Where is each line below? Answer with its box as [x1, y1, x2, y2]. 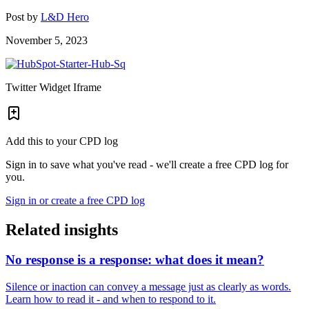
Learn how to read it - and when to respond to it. [6, 293, 216, 306]
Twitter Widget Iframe [6, 81, 101, 93]
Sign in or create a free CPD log [6, 194, 145, 206]
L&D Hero [41, 10, 89, 23]
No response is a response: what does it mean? [6, 252, 264, 268]
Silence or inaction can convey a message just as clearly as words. [6, 281, 291, 293]
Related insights [6, 220, 118, 239]
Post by [6, 10, 41, 23]
